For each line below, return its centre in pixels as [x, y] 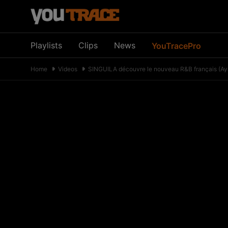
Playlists [46, 45]
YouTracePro [176, 46]
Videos [68, 69]
